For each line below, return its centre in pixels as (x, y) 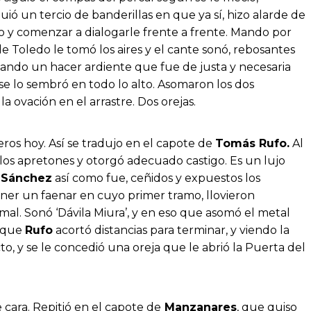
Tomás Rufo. (252, 144)
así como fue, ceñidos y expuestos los (156, 178)
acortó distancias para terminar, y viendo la (171, 230)
